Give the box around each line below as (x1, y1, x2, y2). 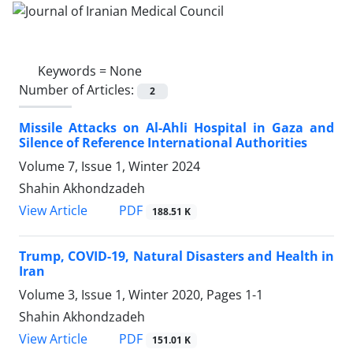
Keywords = (38, 61, 110, 80)
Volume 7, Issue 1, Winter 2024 (19, 157, 200, 175)
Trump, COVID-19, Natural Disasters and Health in (19, 247, 334, 266)
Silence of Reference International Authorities (19, 133, 307, 151)
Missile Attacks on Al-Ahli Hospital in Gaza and (19, 118, 334, 136)
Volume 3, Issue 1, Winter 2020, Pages (19, 286, 245, 304)
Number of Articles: (19, 80, 137, 98)
